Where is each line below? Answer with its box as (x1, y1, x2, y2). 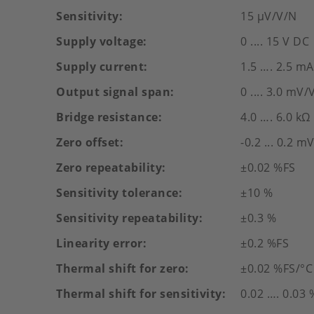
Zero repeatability (56, 160, 162, 175)
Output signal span (56, 84, 170, 100)
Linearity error (56, 235, 143, 251)
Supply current (56, 59, 144, 74)
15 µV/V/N (240, 8, 297, 24)
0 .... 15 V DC (240, 34, 310, 49)
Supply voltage (56, 34, 143, 49)
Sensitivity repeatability (56, 210, 199, 226)
